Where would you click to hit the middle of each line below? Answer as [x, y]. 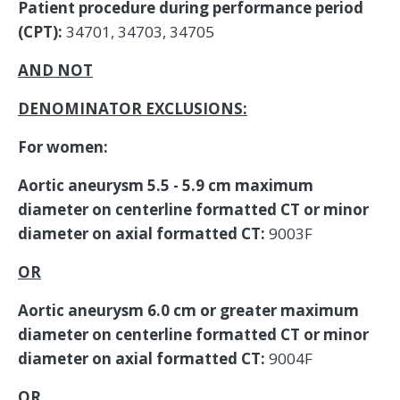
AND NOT [55, 70]
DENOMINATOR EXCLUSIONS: [133, 108]
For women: [63, 146]
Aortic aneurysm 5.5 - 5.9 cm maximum [166, 185]
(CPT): [40, 31]
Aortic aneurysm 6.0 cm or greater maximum [188, 310]
